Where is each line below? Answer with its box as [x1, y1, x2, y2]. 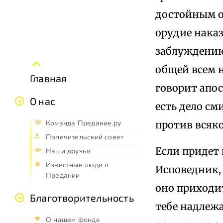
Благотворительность [30, 191, 134, 204]
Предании [46, 170, 80, 180]
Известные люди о [46, 160, 109, 170]
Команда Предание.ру [46, 118, 121, 128]
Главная [30, 72, 67, 84]
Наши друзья [46, 146, 91, 156]
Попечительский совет [46, 132, 124, 142]
